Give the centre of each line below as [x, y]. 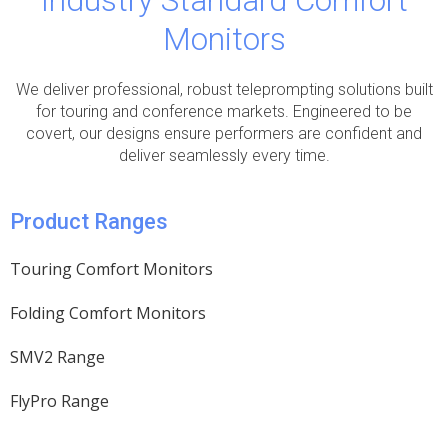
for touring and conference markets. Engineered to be [224, 112]
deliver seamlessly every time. [224, 156]
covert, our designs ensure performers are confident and [224, 134]
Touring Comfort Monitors [111, 269]
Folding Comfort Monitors [108, 313]
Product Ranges [89, 222]
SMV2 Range [57, 357]
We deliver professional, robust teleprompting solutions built [224, 90]
